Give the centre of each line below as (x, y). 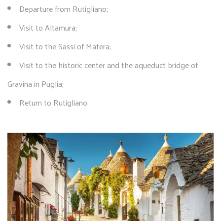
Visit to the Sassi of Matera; (65, 46)
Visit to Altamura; (48, 27)
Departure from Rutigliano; (64, 8)
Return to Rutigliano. (54, 102)
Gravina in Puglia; (36, 83)
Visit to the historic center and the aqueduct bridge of (109, 65)
